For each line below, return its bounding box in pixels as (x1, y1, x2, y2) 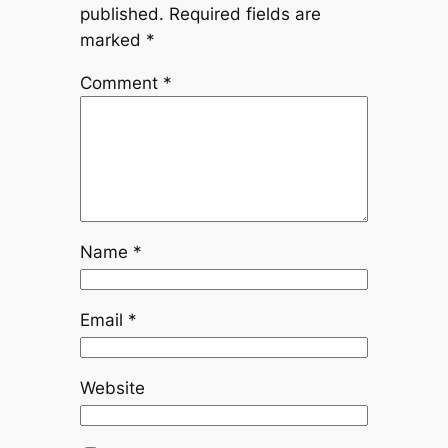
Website (79, 377, 145, 398)
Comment (79, 72, 163, 93)
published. (79, 4, 164, 25)
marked (79, 30, 146, 51)
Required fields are (168, 4, 321, 25)
